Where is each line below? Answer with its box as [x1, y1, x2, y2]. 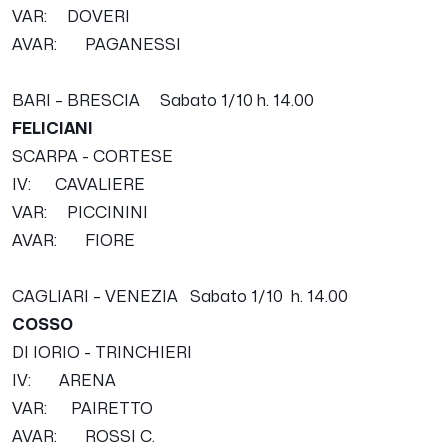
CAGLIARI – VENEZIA [12, 288, 190, 305]
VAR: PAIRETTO [12, 400, 153, 417]
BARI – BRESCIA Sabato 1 [12, 92, 228, 109]
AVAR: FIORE [12, 232, 135, 249]
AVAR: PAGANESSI [12, 36, 181, 53]
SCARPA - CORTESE [12, 148, 173, 165]
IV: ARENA [12, 372, 116, 389]
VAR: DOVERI [12, 8, 130, 25]
